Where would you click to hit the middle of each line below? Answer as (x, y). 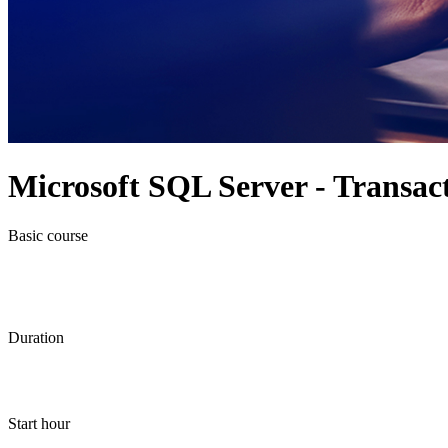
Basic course (48, 235)
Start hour (39, 423)
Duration (36, 337)
